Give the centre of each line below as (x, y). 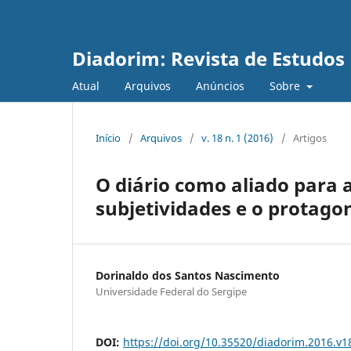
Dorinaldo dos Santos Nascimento (188, 275)
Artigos (310, 138)
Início (108, 138)
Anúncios (220, 85)
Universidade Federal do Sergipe (171, 291)
